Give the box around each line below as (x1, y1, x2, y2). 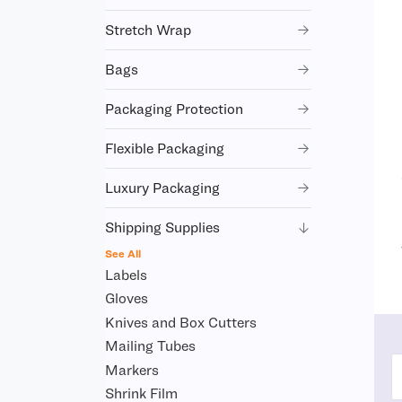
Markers (105, 361, 159, 378)
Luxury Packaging (105, 179, 220, 196)
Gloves (105, 290, 148, 306)
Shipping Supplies (105, 219, 220, 235)
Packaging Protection (105, 100, 243, 117)
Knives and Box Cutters (105, 313, 257, 330)
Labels (105, 266, 147, 283)
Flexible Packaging (105, 140, 224, 156)
